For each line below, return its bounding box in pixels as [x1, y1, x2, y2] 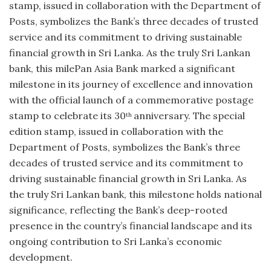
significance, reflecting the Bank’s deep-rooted [9, 203, 227, 216]
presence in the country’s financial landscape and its [9, 219, 252, 232]
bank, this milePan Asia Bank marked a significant [9, 62, 235, 74]
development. [9, 250, 75, 263]
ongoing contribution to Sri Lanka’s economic [9, 235, 222, 247]
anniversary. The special [134, 109, 245, 122]
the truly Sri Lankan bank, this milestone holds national [9, 188, 262, 200]
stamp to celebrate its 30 [9, 109, 126, 122]
